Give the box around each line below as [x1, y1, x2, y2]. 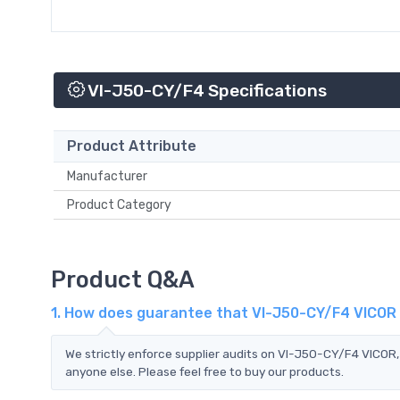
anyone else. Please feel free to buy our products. [65, 363, 344, 379]
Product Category [67, 196, 177, 212]
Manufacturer [67, 168, 153, 184]
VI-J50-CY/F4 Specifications [85, 80, 327, 102]
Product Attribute [67, 137, 196, 154]
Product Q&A [51, 265, 195, 293]
